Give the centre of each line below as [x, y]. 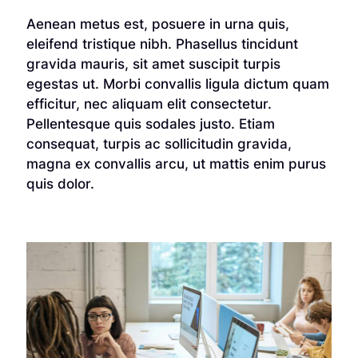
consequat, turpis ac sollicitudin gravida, [159, 143]
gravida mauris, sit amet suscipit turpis [153, 64]
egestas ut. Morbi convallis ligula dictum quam [177, 84]
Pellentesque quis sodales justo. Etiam [150, 123]
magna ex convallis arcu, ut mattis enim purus [176, 163]
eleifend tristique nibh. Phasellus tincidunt [162, 44]
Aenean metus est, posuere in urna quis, [157, 24]
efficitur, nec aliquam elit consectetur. [149, 103]
